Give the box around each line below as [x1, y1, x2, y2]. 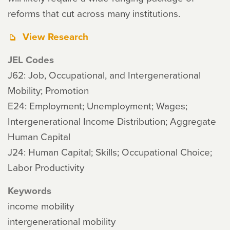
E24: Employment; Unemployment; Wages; [8, 99, 187, 112]
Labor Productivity [8, 160, 84, 174]
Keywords [8, 183, 51, 198]
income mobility [8, 199, 74, 213]
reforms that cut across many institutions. [8, 6, 180, 20]
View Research [23, 29, 88, 44]
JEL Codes [8, 52, 54, 67]
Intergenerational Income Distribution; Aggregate [8, 114, 216, 128]
